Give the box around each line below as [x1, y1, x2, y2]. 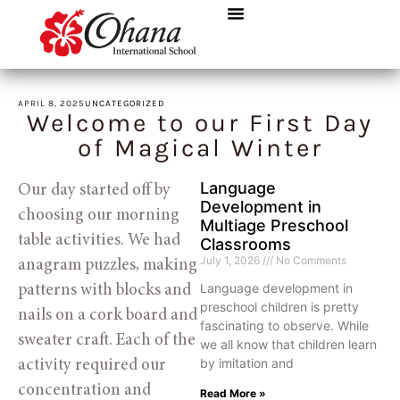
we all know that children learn [200, 337, 377, 352]
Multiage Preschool [200, 216, 348, 235]
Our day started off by [18, 182, 171, 199]
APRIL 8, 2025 [18, 98, 85, 109]
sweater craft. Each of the [18, 332, 196, 349]
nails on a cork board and [18, 307, 197, 324]
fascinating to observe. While [200, 318, 369, 333]
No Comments [273, 254, 346, 267]
